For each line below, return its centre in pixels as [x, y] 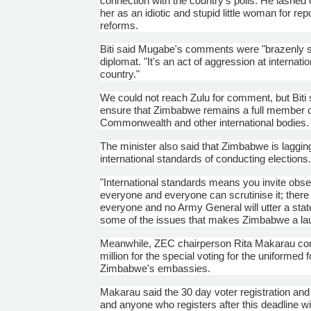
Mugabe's [161, 49]
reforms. [119, 25]
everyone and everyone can [165, 194]
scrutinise [251, 194]
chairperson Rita [215, 243]
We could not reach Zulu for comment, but [196, 97]
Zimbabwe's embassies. [155, 268]
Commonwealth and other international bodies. [205, 122]
